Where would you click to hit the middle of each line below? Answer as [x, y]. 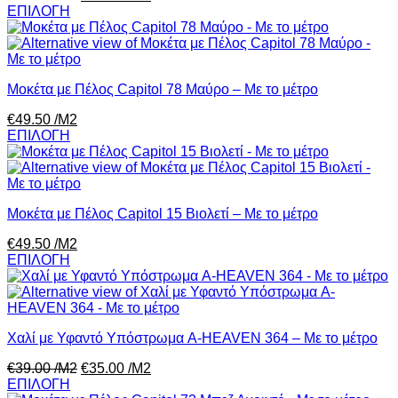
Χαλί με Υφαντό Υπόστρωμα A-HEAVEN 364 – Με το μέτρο [192, 338]
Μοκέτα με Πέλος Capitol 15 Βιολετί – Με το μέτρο [163, 214]
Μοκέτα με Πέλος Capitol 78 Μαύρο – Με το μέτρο [163, 90]
